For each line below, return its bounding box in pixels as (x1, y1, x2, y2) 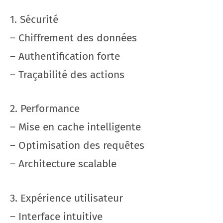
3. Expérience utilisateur (10, 191, 123, 205)
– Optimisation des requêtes (10, 139, 144, 152)
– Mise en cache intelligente (10, 120, 141, 133)
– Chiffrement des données (10, 31, 137, 44)
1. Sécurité (10, 12, 58, 26)
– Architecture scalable (10, 157, 116, 170)
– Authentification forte (10, 49, 120, 63)
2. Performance (10, 102, 80, 115)
